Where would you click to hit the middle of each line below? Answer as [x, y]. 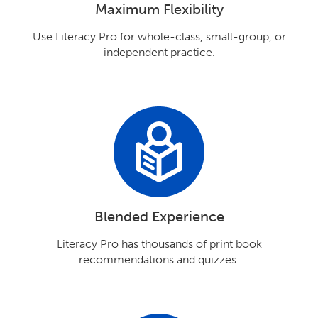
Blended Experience [159, 216]
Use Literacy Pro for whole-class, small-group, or [159, 36]
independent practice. [159, 52]
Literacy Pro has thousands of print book [159, 243]
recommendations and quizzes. [159, 259]
